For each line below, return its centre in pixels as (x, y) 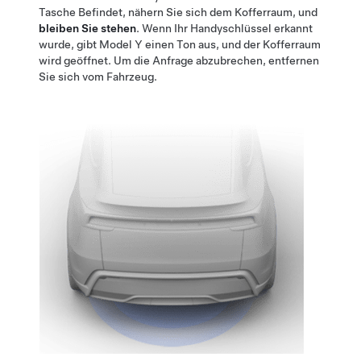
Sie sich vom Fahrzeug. (98, 76)
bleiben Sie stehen (87, 28)
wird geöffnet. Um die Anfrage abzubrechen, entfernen (179, 60)
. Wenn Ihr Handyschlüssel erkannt (224, 28)
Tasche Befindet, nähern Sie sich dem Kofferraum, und (178, 12)
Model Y (121, 44)
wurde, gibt (69, 44)
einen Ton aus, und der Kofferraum (232, 44)
